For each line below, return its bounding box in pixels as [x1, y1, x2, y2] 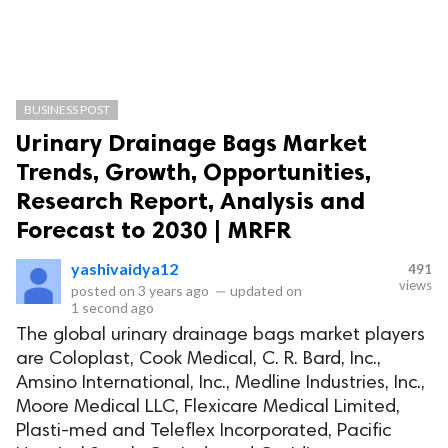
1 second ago [71, 299, 154, 316]
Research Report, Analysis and [16, 186, 365, 215]
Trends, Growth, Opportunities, [16, 157, 371, 186]
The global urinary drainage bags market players [16, 326, 425, 345]
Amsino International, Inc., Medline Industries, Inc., [16, 374, 425, 393]
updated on [227, 282, 302, 299]
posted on [71, 282, 138, 299]
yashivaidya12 [71, 259, 178, 278]
